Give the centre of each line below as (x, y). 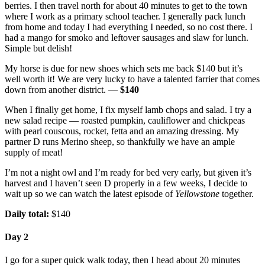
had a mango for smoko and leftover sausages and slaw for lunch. (127, 37)
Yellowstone (197, 193)
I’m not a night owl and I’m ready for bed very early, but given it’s (128, 172)
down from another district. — (62, 89)
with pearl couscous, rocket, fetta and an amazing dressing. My (122, 131)
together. (237, 193)
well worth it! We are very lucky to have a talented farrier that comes (132, 79)
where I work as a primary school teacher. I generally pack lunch (125, 16)
